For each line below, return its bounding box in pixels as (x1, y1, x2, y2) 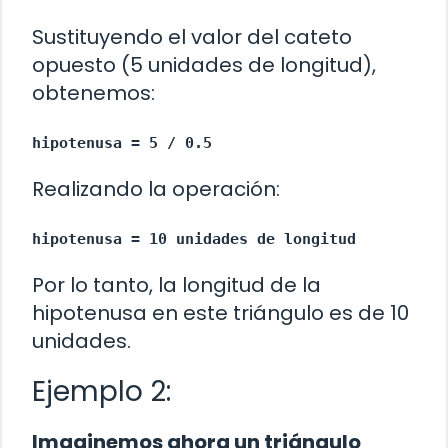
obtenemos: (32, 79, 155, 108)
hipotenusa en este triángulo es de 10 (32, 299, 409, 328)
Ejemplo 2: (32, 372, 171, 412)
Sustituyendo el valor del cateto (32, 23, 352, 52)
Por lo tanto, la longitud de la (32, 271, 321, 300)
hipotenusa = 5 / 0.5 (32, 134, 212, 153)
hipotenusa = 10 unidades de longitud (32, 230, 356, 249)
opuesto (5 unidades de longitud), (32, 51, 376, 80)
